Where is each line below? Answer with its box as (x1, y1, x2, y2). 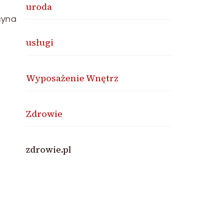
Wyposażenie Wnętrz (26, 72, 119, 85)
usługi (26, 36, 54, 49)
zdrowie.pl (26, 143, 72, 156)
